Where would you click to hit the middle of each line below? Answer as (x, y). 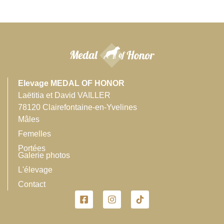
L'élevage (35, 170)
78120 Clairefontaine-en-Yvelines (77, 107)
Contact (32, 184)
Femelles (34, 134)
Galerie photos (44, 155)
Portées (32, 148)
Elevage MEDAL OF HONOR (71, 83)
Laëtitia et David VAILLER (64, 95)
